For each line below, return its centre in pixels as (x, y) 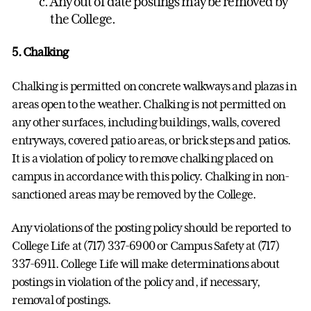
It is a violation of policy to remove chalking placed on (142, 158)
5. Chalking (40, 52)
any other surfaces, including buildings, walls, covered (146, 122)
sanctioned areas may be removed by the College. (134, 194)
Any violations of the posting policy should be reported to (151, 228)
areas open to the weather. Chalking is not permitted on (149, 104)
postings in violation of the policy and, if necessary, (136, 282)
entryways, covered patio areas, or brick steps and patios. (151, 140)
